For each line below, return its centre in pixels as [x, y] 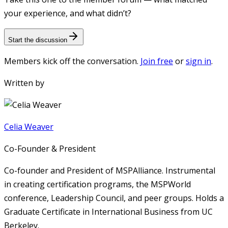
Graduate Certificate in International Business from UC [108, 212]
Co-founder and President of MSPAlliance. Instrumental [110, 171]
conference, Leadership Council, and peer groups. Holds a [114, 198]
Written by [24, 83]
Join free [157, 61]
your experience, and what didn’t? [68, 13]
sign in [198, 61]
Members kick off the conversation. [71, 61]
